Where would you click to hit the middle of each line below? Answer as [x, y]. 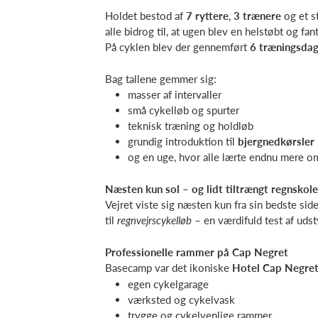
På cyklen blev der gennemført [177, 46]
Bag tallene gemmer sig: [161, 78]
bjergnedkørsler [276, 141]
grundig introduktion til [183, 141]
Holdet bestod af [146, 15]
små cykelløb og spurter [183, 110]
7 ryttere [207, 15]
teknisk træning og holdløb [191, 126]
